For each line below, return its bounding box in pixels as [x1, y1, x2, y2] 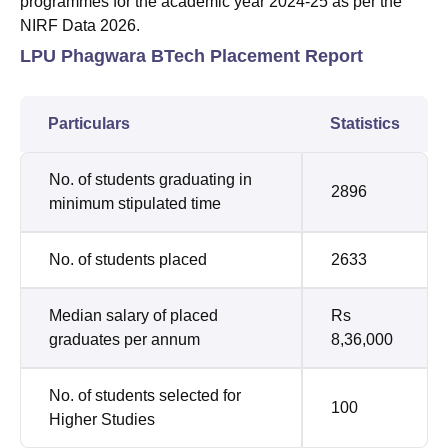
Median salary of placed [49, 307, 218, 325]
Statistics [330, 115, 400, 133]
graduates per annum [49, 331, 200, 349]
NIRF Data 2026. [20, 17, 144, 35]
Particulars [48, 115, 134, 133]
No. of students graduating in [49, 171, 252, 189]
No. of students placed [49, 251, 211, 269]
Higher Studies [49, 411, 155, 429]
